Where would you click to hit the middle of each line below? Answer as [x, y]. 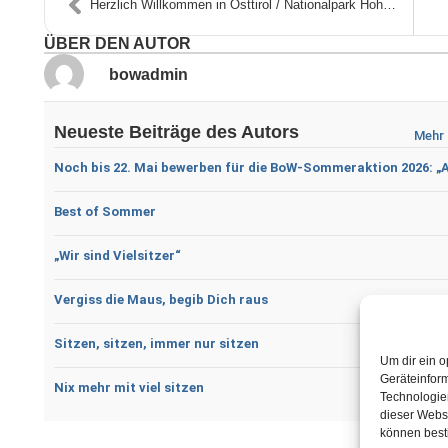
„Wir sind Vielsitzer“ [117, 255]
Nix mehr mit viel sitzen [128, 387]
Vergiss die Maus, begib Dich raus [160, 299]
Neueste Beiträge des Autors [176, 131]
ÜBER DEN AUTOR [117, 43]
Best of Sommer [104, 211]
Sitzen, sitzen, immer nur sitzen [156, 343]
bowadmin [148, 74]
